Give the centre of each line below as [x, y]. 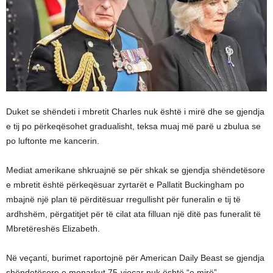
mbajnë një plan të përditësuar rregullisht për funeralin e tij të [123, 199]
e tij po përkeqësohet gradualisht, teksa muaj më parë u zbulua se [133, 126]
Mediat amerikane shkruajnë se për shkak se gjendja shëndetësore [136, 170]
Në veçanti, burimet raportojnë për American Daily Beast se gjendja [135, 257]
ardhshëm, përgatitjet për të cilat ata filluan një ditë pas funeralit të [133, 214]
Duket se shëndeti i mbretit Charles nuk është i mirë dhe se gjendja [135, 111]
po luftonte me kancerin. [53, 140]
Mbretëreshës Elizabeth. [53, 228]
